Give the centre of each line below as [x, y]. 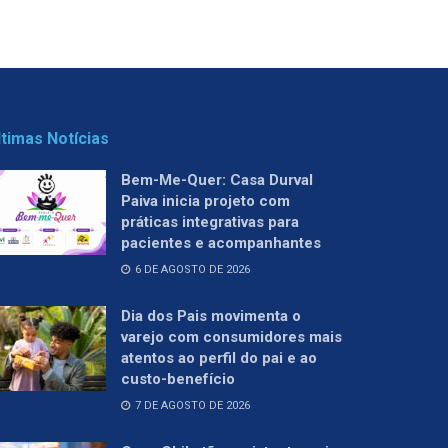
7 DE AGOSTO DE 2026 [191, 405]
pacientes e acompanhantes [221, 242]
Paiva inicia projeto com [205, 200]
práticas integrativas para [210, 221]
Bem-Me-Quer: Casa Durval [217, 179]
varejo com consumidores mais [231, 336]
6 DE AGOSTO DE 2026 [191, 269]
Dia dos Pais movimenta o [211, 315]
